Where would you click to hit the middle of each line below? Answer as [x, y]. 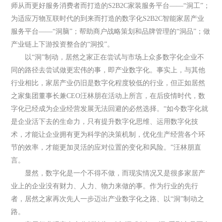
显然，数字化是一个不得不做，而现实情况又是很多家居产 [108, 173]
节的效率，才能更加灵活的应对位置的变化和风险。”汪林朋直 [106, 147]
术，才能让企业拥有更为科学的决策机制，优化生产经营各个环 [108, 135]
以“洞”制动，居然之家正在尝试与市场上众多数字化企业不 [108, 57]
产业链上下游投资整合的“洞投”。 [63, 44]
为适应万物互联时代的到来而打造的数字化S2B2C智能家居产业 [108, 19]
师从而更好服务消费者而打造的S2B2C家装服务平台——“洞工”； [111, 6]
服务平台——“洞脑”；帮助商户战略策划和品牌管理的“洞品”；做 [111, 31]
